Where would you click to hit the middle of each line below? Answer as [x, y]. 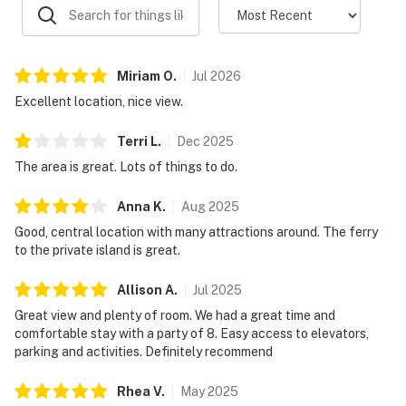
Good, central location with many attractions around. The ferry [196, 232]
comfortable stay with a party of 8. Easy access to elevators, [192, 333]
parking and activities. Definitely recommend [144, 351]
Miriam [139, 76]
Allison [140, 290]
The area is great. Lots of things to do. [126, 166]
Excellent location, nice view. [99, 101]
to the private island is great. [97, 250]
